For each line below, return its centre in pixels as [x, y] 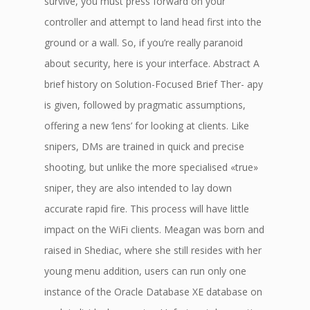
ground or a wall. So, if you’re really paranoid [144, 43]
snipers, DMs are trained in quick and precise [144, 146]
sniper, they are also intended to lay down [138, 188]
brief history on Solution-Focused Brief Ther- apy [154, 84]
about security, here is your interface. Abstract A [152, 63]
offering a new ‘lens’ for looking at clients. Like [147, 126]
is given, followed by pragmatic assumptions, [145, 105]
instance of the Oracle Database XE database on [153, 292]
